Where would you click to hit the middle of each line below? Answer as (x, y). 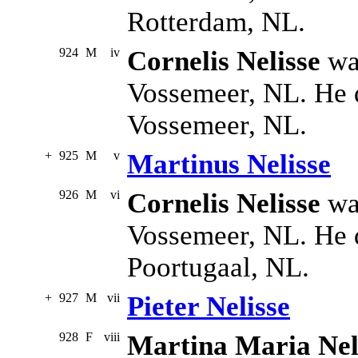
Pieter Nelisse (209, 307)
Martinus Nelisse (229, 165)
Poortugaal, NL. (218, 268)
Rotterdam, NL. (216, 22)
